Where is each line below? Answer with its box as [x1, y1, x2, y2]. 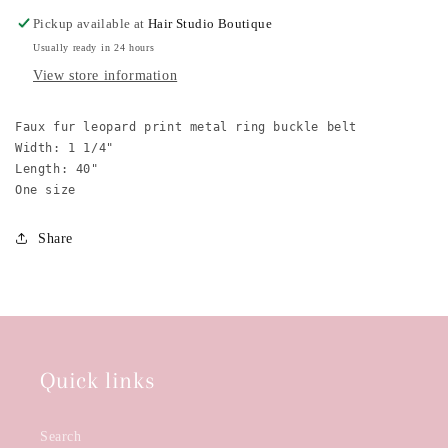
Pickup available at [33, 15, 149, 31]
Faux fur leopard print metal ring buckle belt [15, 119, 357, 134]
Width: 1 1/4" [15, 140, 114, 155]
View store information [33, 67, 178, 83]
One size [15, 182, 76, 197]
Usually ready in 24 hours [33, 41, 155, 53]
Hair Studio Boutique [148, 15, 273, 31]
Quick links [40, 367, 155, 393]
